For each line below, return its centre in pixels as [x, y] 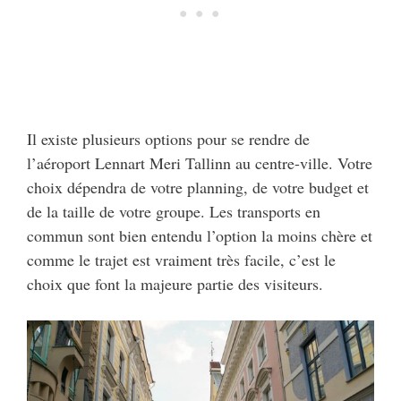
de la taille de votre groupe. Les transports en [174, 212]
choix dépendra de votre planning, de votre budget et [198, 188]
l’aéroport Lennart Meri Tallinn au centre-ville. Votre [200, 163]
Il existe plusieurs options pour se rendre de [168, 139]
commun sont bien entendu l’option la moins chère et [200, 236]
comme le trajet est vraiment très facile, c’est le [181, 260]
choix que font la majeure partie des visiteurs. [178, 284]
